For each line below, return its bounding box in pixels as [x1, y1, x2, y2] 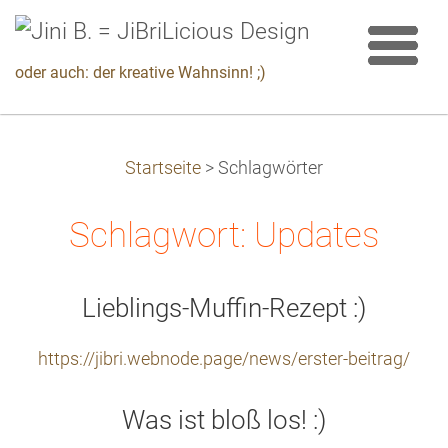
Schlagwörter [218, 158, 323, 178]
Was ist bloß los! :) [122, 405, 326, 435]
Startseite [125, 158, 201, 178]
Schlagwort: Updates [69, 214, 379, 256]
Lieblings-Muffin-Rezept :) [82, 293, 366, 323]
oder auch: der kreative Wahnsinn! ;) [15, 63, 266, 82]
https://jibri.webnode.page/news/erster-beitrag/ [38, 349, 410, 369]
